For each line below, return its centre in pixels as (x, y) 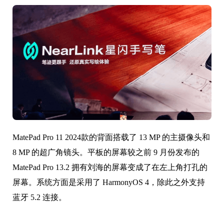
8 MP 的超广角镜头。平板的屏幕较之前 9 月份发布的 (106, 152)
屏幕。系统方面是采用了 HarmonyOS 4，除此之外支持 (109, 182)
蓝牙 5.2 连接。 (39, 197)
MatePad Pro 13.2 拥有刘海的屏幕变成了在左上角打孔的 (110, 167)
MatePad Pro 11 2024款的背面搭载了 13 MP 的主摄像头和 (111, 137)
